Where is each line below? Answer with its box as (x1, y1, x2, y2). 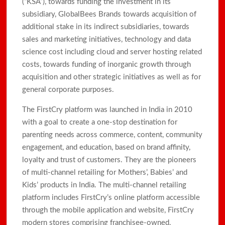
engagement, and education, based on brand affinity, (22, 143, 191, 151)
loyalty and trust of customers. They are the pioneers (22, 156, 197, 164)
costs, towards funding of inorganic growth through (22, 60, 191, 68)
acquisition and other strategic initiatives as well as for (22, 73, 201, 81)
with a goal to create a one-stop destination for (22, 118, 178, 126)
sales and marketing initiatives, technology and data (22, 35, 191, 43)
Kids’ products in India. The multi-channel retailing (22, 181, 187, 189)
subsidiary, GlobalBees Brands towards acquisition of (22, 10, 197, 18)
